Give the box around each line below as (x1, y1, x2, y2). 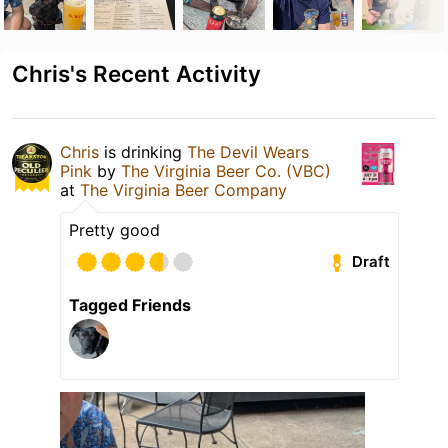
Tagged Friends (69, 294, 191, 315)
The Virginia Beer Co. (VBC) (121, 160, 331, 181)
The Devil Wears (187, 141, 309, 162)
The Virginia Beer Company (80, 179, 287, 200)
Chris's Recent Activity (12, 59, 261, 87)
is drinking (99, 141, 187, 162)
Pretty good (69, 219, 160, 240)
